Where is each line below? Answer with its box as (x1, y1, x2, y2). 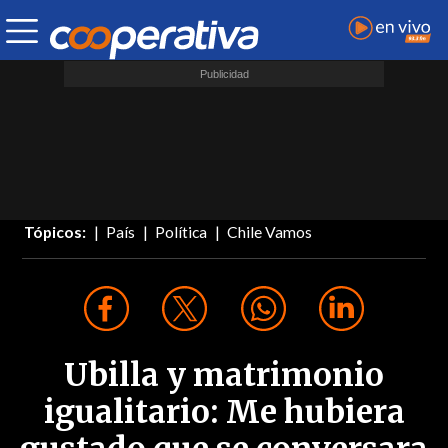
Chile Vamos (227, 223, 313, 242)
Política (155, 223, 208, 242)
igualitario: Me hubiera (43, 392, 405, 433)
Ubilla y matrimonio (64, 355, 384, 396)
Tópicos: (24, 223, 87, 242)
